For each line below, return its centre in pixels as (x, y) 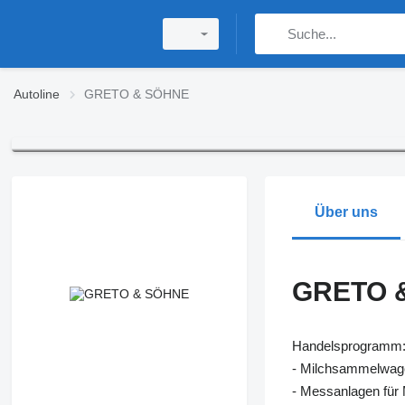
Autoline (37, 94)
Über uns (346, 212)
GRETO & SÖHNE (137, 94)
